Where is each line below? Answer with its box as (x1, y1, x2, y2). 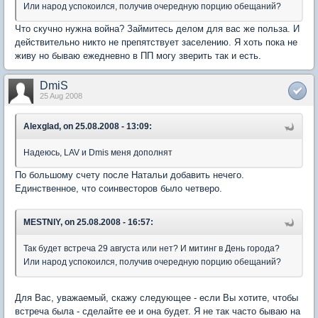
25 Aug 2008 (40, 91, 82, 100)
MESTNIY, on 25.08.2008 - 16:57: (23, 216, 153, 227)
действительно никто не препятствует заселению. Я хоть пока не (15, 36, 297, 48)
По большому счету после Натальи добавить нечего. (15, 169, 244, 180)
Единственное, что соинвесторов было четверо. (15, 182, 222, 194)
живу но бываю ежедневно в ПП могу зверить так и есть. (15, 50, 261, 61)
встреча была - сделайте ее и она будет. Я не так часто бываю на (15, 305, 300, 317)
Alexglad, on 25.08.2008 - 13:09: (23, 121, 152, 131)
